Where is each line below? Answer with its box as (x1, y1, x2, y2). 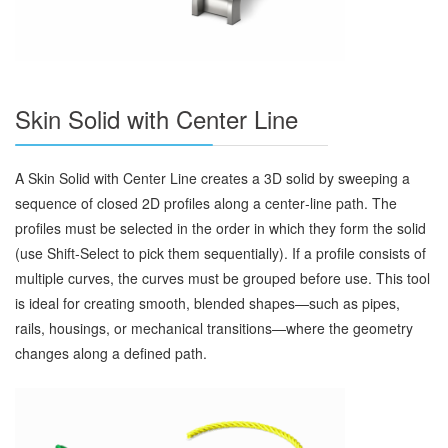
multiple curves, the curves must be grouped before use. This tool (15, 267, 430, 288)
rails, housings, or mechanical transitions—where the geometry (15, 317, 413, 338)
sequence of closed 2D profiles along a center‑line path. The (15, 192, 397, 213)
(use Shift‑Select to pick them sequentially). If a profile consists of (15, 242, 426, 263)
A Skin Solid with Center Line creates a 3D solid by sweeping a (15, 167, 410, 188)
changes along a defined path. (15, 342, 207, 363)
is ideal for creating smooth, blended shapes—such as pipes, (15, 292, 400, 313)
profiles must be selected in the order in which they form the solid (15, 217, 426, 238)
